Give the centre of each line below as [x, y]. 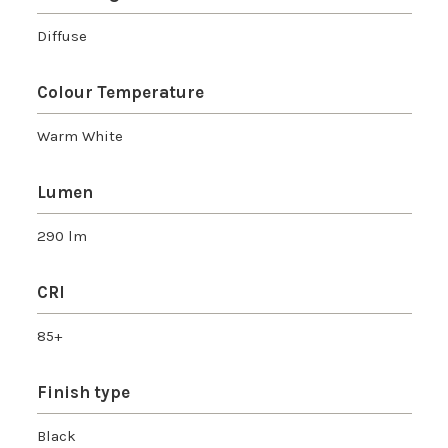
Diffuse [61, 36]
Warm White [79, 136]
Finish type [83, 392]
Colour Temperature [120, 92]
